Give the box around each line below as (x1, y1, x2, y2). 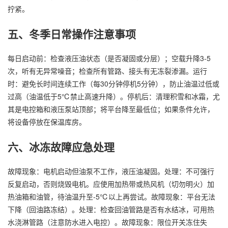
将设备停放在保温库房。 (8, 117, 86, 127)
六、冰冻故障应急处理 (8, 138, 115, 154)
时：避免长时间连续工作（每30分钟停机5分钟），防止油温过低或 (8, 78, 219, 89)
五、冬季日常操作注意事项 (8, 25, 136, 41)
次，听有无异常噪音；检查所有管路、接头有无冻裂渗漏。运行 (8, 66, 207, 76)
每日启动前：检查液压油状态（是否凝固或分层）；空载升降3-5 (8, 53, 211, 64)
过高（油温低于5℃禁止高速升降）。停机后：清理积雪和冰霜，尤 (8, 91, 220, 102)
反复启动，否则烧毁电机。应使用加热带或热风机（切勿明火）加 (8, 179, 214, 189)
